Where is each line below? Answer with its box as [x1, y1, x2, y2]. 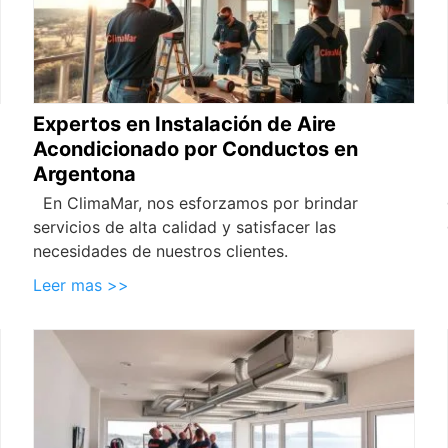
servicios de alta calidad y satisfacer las [33, 216, 337, 237]
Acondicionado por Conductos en [33, 136, 359, 161]
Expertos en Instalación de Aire [33, 111, 337, 136]
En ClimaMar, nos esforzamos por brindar [33, 192, 359, 213]
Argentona [33, 161, 137, 186]
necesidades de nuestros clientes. [33, 240, 289, 261]
